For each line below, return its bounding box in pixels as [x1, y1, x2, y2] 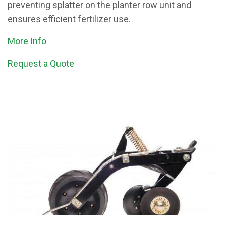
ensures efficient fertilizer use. [8, 14, 131, 24]
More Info [8, 36, 46, 46]
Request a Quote [8, 58, 74, 69]
